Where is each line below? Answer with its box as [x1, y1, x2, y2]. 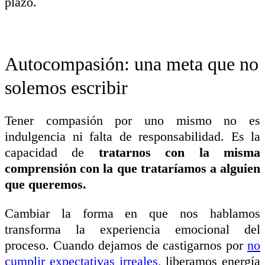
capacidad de [5, 144, 99, 160]
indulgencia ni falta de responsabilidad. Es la [5, 128, 260, 144]
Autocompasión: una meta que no [5, 53, 258, 75]
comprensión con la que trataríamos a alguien [5, 160, 260, 176]
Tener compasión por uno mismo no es [5, 112, 260, 128]
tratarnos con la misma [98, 144, 261, 160]
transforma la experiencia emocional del [5, 221, 260, 237]
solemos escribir [5, 76, 128, 98]
